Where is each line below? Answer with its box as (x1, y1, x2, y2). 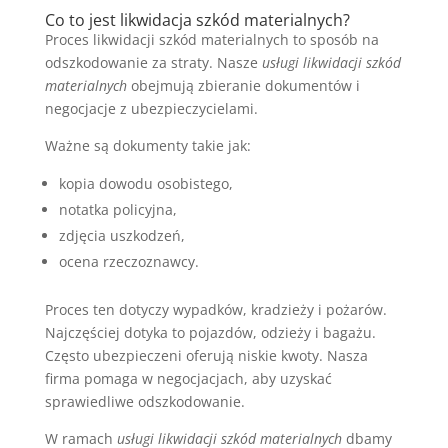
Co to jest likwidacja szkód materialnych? (44, 8, 350, 31)
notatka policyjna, (58, 199, 177, 219)
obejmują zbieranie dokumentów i (126, 75, 360, 95)
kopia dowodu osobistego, (58, 173, 233, 193)
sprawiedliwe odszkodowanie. (44, 391, 245, 411)
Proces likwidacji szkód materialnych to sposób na (44, 29, 379, 49)
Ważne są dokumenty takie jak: (44, 135, 251, 155)
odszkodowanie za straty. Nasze (44, 52, 262, 72)
